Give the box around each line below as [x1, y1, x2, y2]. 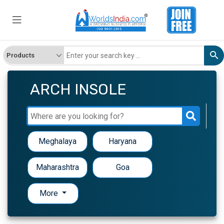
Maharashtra [36, 162, 79, 172]
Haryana [108, 136, 136, 146]
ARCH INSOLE [30, 80, 126, 99]
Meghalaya [38, 136, 76, 146]
